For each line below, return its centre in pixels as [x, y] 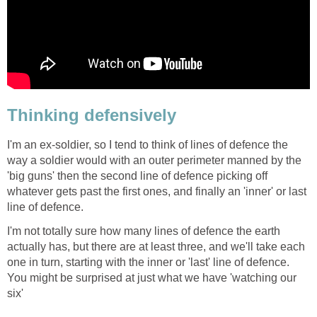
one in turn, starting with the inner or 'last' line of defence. [148, 263]
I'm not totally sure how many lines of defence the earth [144, 231]
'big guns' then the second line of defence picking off [137, 176]
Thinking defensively [92, 115]
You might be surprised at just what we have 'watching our [152, 278]
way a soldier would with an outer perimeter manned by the [154, 161]
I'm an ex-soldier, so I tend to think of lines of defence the [148, 145]
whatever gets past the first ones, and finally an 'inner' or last [157, 192]
